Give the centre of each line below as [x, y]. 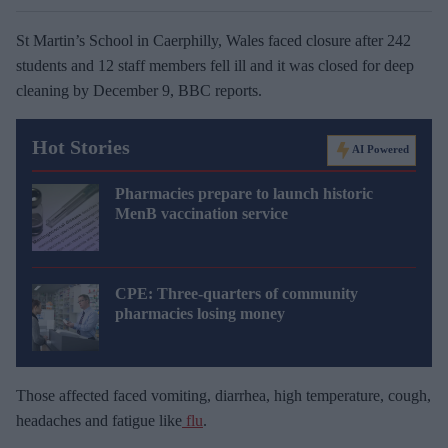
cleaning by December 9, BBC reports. [139, 90]
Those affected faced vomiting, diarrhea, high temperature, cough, [223, 395]
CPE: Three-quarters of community [236, 293]
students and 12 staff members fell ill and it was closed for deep [215, 65]
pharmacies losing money [200, 313]
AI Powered [380, 148]
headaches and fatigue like [99, 420]
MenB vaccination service [201, 213]
